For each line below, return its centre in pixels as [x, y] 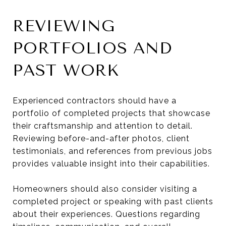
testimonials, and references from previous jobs [112, 151]
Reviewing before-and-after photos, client [101, 138]
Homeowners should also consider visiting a [105, 189]
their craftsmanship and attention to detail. [103, 126]
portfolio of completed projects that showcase [111, 113]
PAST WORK [66, 70]
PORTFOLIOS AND [92, 48]
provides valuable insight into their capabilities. [111, 163]
